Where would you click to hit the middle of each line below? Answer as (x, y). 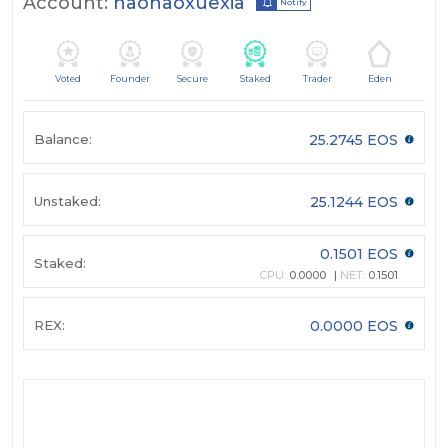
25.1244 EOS (356, 201)
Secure (193, 79)
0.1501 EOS (361, 254)
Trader (317, 79)
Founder (130, 79)
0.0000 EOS (356, 325)
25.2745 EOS (355, 139)
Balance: (63, 138)
